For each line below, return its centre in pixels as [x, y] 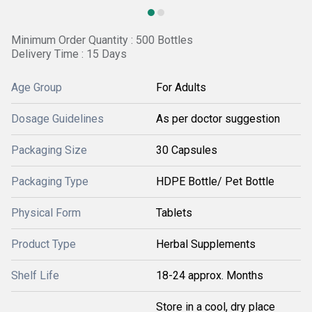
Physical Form [46, 213]
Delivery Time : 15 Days [69, 54]
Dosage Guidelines [57, 119]
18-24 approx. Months [210, 275]
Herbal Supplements [206, 244]
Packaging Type [50, 181]
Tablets [174, 213]
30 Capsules [187, 150]
